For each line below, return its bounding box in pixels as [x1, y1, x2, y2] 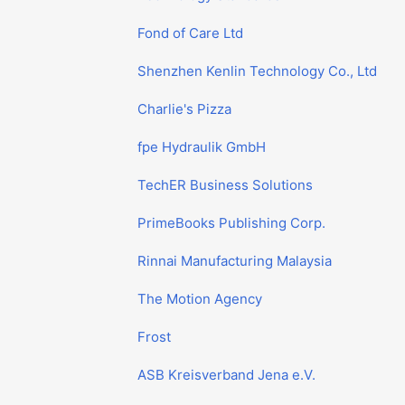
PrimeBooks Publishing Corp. [137, 214, 325, 231]
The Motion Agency [137, 290, 262, 307]
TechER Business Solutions [137, 176, 313, 193]
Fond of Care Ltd [137, 24, 243, 42]
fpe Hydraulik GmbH [137, 138, 266, 155]
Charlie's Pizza [137, 100, 231, 118]
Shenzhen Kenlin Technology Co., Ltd [137, 62, 377, 80]
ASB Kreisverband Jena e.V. [137, 366, 316, 383]
